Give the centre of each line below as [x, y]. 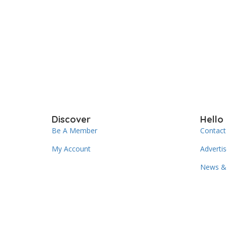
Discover [71, 119]
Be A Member [74, 130]
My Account [71, 148]
